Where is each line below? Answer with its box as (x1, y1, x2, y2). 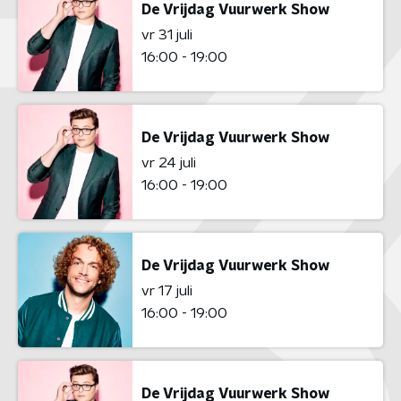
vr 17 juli (141, 283, 192, 298)
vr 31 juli (141, 27, 192, 42)
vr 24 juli (141, 155, 196, 170)
